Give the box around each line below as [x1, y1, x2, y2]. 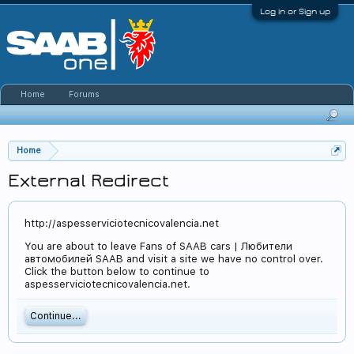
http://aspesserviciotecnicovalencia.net [24, 217, 219, 229]
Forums [69, 89, 100, 100]
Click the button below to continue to [24, 265, 209, 277]
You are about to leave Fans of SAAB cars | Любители [24, 240, 292, 252]
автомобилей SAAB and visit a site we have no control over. [24, 253, 323, 265]
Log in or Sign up [260, 7, 330, 16]
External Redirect [8, 171, 169, 190]
